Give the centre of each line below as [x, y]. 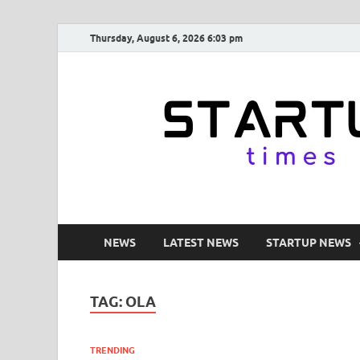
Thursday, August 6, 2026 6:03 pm [166, 38]
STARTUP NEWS [309, 242]
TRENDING [112, 350]
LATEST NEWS [201, 242]
